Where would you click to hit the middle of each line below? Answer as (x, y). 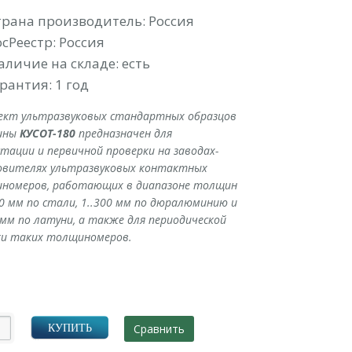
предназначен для (123, 133)
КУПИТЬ (70, 328)
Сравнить (159, 328)
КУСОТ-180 (47, 133)
